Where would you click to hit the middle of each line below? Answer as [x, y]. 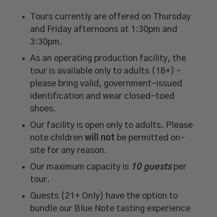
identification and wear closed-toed [102, 96]
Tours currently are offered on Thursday [111, 17]
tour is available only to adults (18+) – [106, 71]
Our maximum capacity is [81, 167]
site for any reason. [69, 151]
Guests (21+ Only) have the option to [104, 196]
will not [100, 138]
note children [58, 138]
